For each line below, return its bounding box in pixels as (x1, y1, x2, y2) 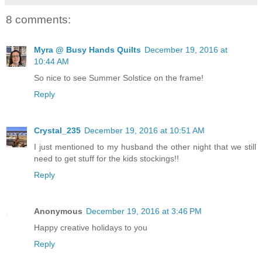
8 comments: (6, 13, 71, 26)
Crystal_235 (34, 126, 81, 136)
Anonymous (34, 206, 82, 216)
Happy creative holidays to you (34, 223, 147, 233)
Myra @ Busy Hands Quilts (34, 45, 141, 55)
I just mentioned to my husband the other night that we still (34, 142, 256, 152)
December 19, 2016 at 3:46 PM (86, 206, 202, 216)
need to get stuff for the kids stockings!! (34, 154, 179, 164)
